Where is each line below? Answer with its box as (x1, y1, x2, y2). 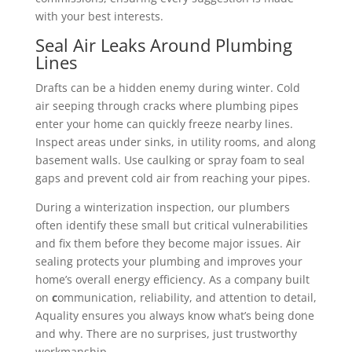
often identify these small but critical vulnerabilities (35, 217, 308, 233)
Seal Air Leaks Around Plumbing (35, 32, 292, 57)
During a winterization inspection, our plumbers (35, 199, 290, 214)
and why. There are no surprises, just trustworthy (35, 325, 297, 341)
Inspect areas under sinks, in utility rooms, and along (35, 134, 316, 149)
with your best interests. (35, 8, 163, 24)
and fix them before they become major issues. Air (35, 235, 301, 251)
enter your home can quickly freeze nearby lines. (35, 115, 293, 131)
